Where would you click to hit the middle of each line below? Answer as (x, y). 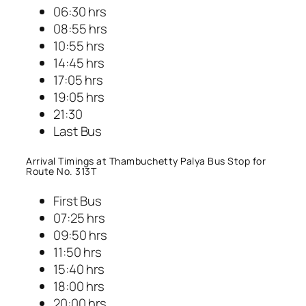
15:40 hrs (79, 269)
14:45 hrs (79, 62)
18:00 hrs (79, 286)
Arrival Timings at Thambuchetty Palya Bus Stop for (146, 161)
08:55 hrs (81, 28)
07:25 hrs (80, 218)
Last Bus (78, 131)
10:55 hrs (79, 45)
